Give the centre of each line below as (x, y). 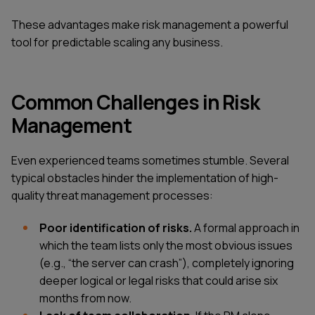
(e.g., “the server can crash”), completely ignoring (167, 263)
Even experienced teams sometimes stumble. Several (150, 161)
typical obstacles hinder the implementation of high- (145, 178)
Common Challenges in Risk (136, 102)
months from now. (85, 298)
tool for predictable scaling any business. (117, 43)
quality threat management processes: (112, 196)
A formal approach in (246, 227)
